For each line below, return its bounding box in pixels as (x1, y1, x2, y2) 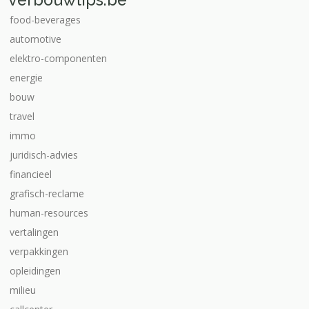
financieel (10, 168, 52, 181)
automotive (10, 32, 61, 46)
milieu (10, 283, 36, 297)
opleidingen (10, 264, 61, 277)
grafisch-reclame (10, 187, 84, 200)
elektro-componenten (10, 52, 107, 65)
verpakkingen (10, 245, 68, 258)
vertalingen (10, 226, 59, 239)
